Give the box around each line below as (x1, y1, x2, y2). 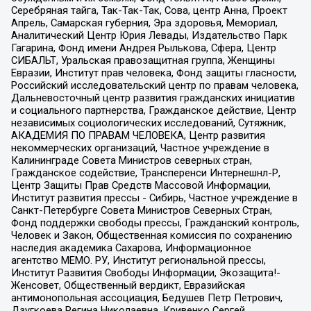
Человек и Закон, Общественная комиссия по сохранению (10, 229, 292, 242)
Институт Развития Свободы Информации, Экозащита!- (10, 267, 280, 280)
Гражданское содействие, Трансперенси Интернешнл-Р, (10, 167, 280, 180)
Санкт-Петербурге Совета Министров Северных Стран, (10, 204, 272, 217)
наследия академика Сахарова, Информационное (10, 242, 251, 255)
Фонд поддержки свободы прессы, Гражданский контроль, (10, 217, 299, 230)
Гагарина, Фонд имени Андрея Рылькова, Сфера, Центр (10, 42, 276, 55)
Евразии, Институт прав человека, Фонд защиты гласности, (10, 67, 296, 80)
